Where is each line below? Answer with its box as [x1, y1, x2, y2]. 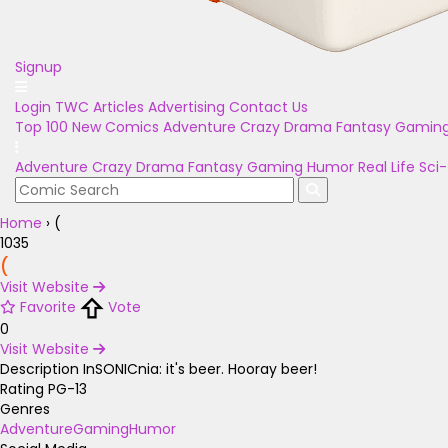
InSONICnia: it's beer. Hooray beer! [83, 359, 317, 380]
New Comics [72, 117, 159, 137]
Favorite [20, 297, 76, 317]
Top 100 [15, 117, 68, 137]
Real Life [358, 157, 415, 177]
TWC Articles [55, 97, 144, 117]
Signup [15, 57, 62, 77]
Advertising [148, 97, 225, 117]
